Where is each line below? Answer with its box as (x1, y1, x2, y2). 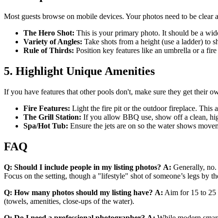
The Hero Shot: (23, 28, 74, 37)
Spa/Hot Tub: (23, 121, 68, 130)
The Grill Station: (23, 112, 81, 121)
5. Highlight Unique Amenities (4, 64, 155, 77)
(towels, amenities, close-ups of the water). (4, 197, 134, 205)
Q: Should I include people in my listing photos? (4, 163, 161, 171)
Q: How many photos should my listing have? (4, 188, 153, 197)
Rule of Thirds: (23, 46, 74, 54)
